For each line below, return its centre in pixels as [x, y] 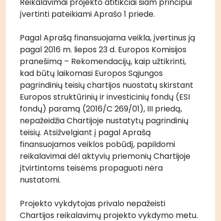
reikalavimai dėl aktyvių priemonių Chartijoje [105, 156]
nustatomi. [40, 180]
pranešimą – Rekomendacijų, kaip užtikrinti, [103, 61]
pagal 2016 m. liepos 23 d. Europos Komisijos [103, 50]
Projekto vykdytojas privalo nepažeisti [92, 203]
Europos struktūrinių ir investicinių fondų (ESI [105, 97]
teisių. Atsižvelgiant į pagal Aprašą [85, 132]
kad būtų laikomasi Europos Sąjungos [91, 73]
